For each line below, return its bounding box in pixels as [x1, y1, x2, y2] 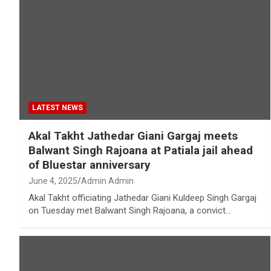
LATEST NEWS [32, 103, 83, 112]
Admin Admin [81, 175, 134, 186]
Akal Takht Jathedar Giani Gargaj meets [28, 128, 238, 143]
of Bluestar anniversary [28, 157, 151, 172]
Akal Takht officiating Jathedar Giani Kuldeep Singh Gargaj [28, 192, 256, 203]
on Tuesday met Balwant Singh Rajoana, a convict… [28, 204, 231, 216]
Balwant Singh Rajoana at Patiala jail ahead [28, 143, 253, 157]
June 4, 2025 [28, 175, 77, 186]
